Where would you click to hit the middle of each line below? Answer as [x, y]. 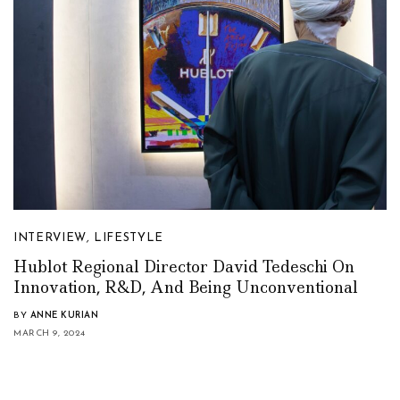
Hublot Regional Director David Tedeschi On [184, 267]
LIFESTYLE [129, 237]
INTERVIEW [50, 237]
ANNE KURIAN [64, 315]
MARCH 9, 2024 [50, 333]
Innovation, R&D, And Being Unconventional [186, 287]
